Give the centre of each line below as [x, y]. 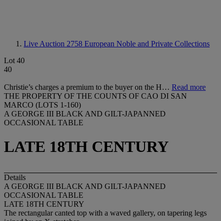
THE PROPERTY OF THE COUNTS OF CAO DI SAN [95, 96]
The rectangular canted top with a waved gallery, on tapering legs [105, 213]
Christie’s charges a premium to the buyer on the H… [88, 87]
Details [15, 177]
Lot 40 [14, 60]
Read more [189, 87]
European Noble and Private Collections [147, 44]
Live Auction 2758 [54, 44]
